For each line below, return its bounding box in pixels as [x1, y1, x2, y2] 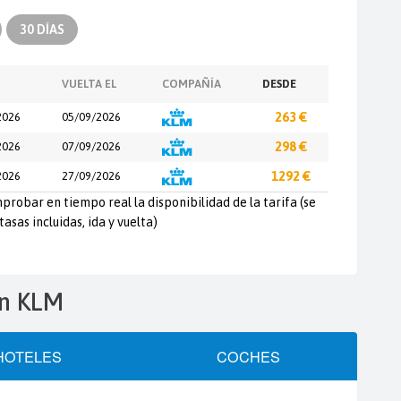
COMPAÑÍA [162, 76, 221, 90]
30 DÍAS [20, 21, 64, 37]
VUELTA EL [62, 76, 116, 90]
